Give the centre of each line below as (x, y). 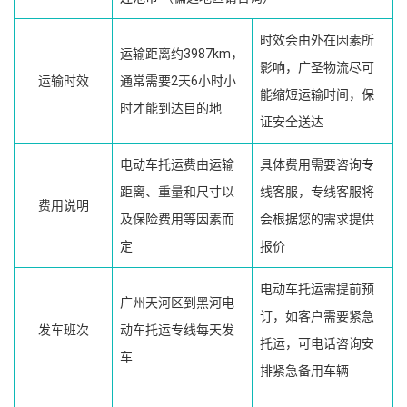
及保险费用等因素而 (177, 218)
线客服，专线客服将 (317, 191)
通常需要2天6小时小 (178, 80)
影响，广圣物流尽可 (317, 67)
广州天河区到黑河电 (177, 302)
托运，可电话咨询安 (317, 343)
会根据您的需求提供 (317, 218)
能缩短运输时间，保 (317, 94)
